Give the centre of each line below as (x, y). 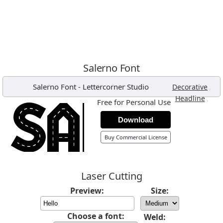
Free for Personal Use (134, 102)
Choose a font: (96, 216)
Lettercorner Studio (115, 87)
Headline (190, 98)
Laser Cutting (111, 176)
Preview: (87, 191)
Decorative (190, 87)
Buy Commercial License (136, 137)
